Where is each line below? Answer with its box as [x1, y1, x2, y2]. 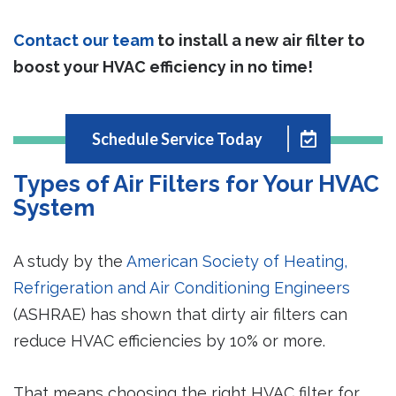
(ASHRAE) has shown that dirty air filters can [13, 305, 347, 324]
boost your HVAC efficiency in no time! [13, 57, 313, 76]
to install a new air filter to [154, 30, 365, 49]
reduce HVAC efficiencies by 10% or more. [13, 331, 325, 351]
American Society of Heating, [126, 252, 347, 271]
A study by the [13, 252, 126, 271]
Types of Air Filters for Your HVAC [13, 171, 379, 198]
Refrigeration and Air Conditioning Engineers [13, 278, 350, 298]
